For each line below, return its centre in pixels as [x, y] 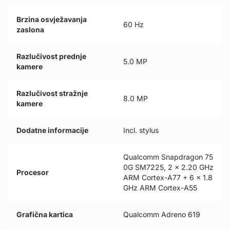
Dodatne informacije [52, 130]
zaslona [30, 30]
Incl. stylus [141, 130]
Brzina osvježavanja [52, 19]
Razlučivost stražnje [52, 93]
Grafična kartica [45, 214]
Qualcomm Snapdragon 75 [168, 157]
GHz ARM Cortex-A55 [160, 188]
